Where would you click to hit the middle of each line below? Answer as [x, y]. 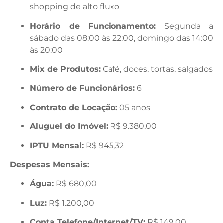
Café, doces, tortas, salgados [157, 69]
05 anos [134, 107]
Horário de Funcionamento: [93, 26]
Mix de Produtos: [65, 69]
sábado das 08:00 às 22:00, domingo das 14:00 [121, 38]
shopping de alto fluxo [75, 7]
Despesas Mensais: [50, 164]
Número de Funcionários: [82, 88]
